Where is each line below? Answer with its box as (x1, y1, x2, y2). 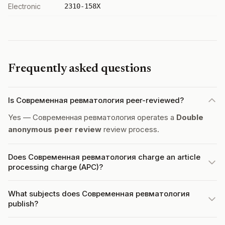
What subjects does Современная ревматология (8, 189, 190, 198)
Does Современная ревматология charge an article (8, 152, 200, 162)
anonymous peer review (8, 125, 101, 134)
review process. (101, 125, 159, 134)
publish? (8, 199, 38, 208)
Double (176, 113, 203, 122)
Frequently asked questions (8, 63, 151, 75)
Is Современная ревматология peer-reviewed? (8, 95, 184, 105)
